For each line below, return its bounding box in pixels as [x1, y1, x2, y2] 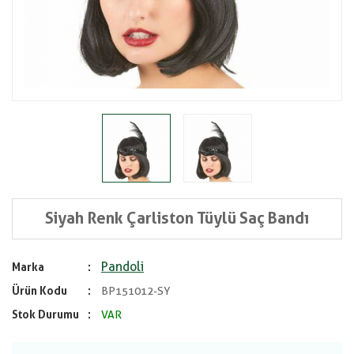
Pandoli [101, 259, 144, 274]
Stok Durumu [12, 308, 79, 321]
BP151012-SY [99, 284, 171, 297]
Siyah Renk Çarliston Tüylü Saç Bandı [45, 209, 309, 228]
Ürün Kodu [12, 284, 67, 297]
